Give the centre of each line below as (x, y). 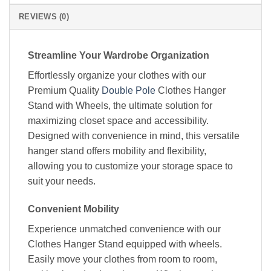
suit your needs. (62, 181)
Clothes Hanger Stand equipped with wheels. (125, 244)
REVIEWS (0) (44, 16)
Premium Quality (65, 90)
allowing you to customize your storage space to (130, 166)
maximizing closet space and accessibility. (118, 120)
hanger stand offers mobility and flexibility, (117, 151)
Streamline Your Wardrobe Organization (119, 55)
